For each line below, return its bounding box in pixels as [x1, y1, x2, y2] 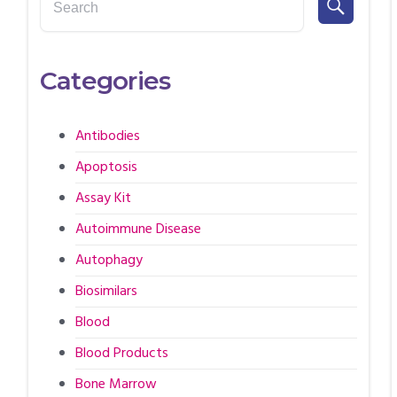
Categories [39, 65, 171, 96]
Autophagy [74, 248, 143, 272]
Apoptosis [74, 155, 137, 179]
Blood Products [74, 341, 168, 365]
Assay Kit [74, 186, 131, 210]
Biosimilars [74, 279, 137, 303]
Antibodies [74, 124, 140, 148]
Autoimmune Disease [74, 217, 201, 241]
